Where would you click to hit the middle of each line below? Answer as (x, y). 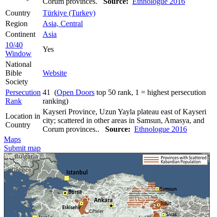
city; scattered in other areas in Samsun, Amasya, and (124, 120)
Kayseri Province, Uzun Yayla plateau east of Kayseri (124, 111)
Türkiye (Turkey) (69, 13)
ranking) (55, 101)
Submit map (22, 148)
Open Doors (76, 92)
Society (17, 81)
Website (55, 73)
